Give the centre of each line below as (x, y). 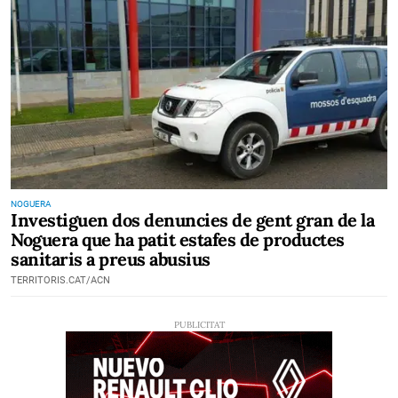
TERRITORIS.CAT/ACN (60, 280)
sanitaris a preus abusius (111, 259)
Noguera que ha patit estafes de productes (178, 239)
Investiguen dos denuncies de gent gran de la (192, 220)
